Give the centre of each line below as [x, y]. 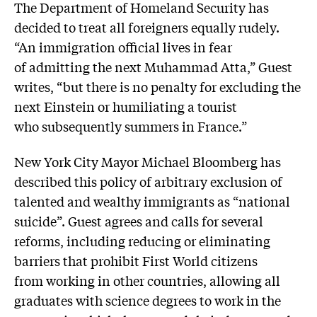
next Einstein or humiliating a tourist [126, 106]
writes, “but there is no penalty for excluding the [157, 87]
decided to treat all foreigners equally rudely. [147, 27]
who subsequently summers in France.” [131, 126]
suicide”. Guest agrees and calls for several [139, 220]
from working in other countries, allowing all [147, 280]
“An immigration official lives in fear [123, 47]
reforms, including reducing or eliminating [142, 240]
